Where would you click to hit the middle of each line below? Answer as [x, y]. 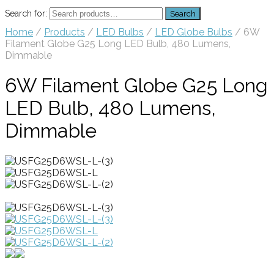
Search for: [26, 13]
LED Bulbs [120, 32]
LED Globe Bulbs [194, 32]
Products [65, 32]
